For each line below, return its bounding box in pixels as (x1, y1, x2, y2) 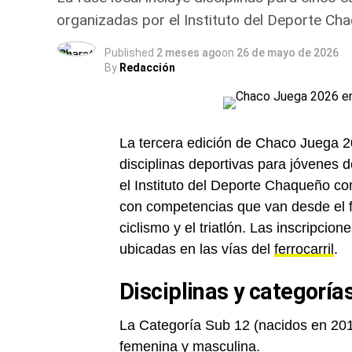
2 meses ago (156, 46, 222, 59)
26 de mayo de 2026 (236, 46, 339, 59)
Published (104, 46, 154, 59)
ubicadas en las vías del (119, 241, 274, 257)
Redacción (119, 61, 175, 74)
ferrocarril (274, 241, 334, 257)
